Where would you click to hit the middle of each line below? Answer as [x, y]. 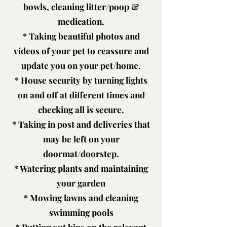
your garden [81, 183]
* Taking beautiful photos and [81, 36]
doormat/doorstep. [81, 154]
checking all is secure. [81, 109]
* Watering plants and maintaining [81, 168]
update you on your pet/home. [81, 65]
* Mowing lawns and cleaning [81, 198]
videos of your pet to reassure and [81, 51]
